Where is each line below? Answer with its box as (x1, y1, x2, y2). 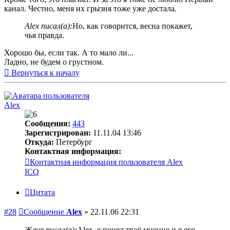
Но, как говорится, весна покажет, (72, 22, 193, 31)
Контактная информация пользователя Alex (30, 158, 183, 167)
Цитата (30, 188, 55, 197)
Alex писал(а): (25, 22, 72, 31)
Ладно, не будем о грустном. (4, 57, 104, 67)
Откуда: (25, 138, 54, 147)
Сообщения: (25, 119, 70, 128)
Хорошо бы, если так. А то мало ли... (4, 48, 133, 57)
